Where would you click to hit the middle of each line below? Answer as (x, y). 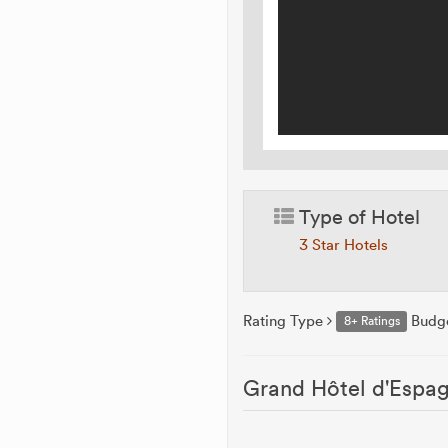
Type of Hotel (357, 216)
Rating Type (285, 320)
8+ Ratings (371, 321)
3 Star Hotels (344, 244)
